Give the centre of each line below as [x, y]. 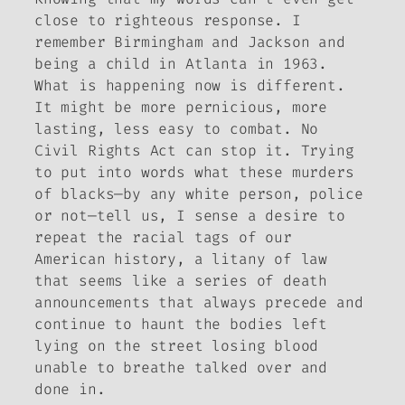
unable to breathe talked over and [181, 367]
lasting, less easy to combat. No [177, 128]
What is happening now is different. [190, 85]
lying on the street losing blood [177, 345]
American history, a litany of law [181, 259]
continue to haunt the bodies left [181, 324]
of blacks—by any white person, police [199, 193]
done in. [70, 389]
